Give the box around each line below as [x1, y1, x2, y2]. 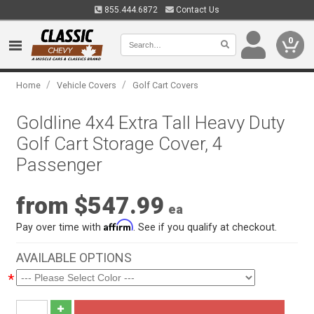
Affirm [104, 219, 134, 231]
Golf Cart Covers [132, 80, 199, 90]
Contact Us [174, 5, 219, 15]
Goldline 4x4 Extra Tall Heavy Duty [16, 112, 285, 133]
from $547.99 [16, 192, 165, 219]
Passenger [16, 154, 103, 175]
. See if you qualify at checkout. [133, 221, 278, 233]
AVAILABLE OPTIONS [16, 250, 132, 265]
